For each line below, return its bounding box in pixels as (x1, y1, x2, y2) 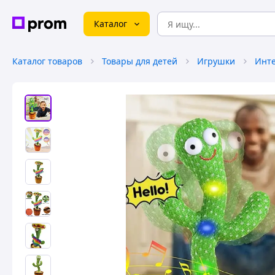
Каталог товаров (12, 55, 82, 67)
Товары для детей (102, 55, 177, 67)
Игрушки (197, 55, 235, 67)
